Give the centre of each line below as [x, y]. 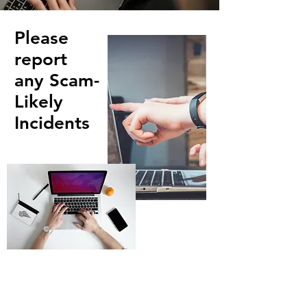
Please [41, 38]
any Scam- [57, 81]
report [41, 59]
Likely [39, 102]
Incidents [52, 123]
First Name [48, 281]
